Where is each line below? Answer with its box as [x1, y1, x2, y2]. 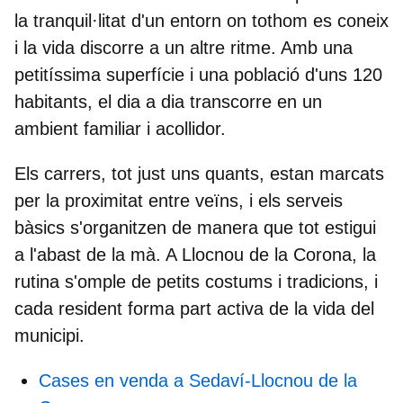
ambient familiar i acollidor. [14, 118, 226, 139]
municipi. [14, 325, 85, 345]
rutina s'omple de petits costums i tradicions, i [14, 271, 378, 291]
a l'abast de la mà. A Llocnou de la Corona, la [14, 244, 376, 264]
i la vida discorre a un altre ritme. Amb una [14, 37, 353, 58]
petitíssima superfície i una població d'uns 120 [14, 64, 382, 85]
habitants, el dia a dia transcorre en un [14, 91, 322, 112]
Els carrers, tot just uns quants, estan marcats [14, 163, 384, 184]
